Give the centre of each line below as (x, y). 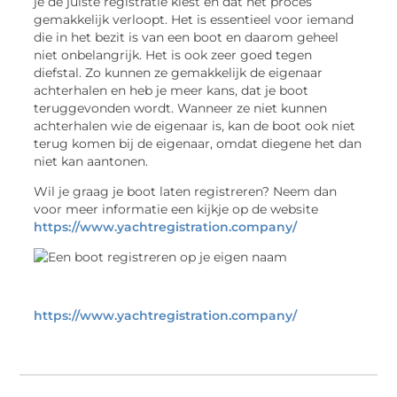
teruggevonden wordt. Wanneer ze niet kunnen (181, 108)
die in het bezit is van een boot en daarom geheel (187, 37)
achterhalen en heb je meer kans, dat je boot (171, 90)
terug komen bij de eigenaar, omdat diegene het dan (198, 143)
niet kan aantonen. (91, 161)
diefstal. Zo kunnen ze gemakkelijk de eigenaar (179, 72)
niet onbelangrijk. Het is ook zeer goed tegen (173, 54)
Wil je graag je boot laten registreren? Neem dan (186, 191)
